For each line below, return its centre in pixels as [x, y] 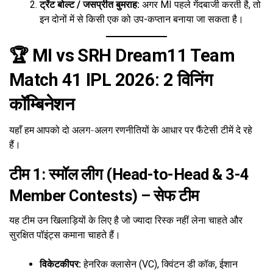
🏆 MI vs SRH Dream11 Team [122, 56]
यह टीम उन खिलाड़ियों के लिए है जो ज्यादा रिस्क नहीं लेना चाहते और [126, 220]
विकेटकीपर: [60, 264]
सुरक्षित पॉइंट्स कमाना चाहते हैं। [65, 235]
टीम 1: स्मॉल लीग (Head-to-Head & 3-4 [129, 175]
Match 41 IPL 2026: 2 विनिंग [111, 80]
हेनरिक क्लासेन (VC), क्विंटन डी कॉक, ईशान [159, 264]
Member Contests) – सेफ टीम [104, 196]
